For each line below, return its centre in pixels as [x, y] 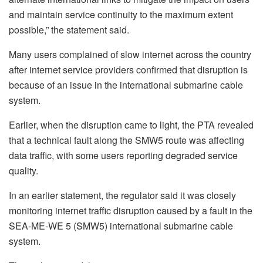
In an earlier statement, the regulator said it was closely [122, 195]
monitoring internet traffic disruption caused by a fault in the [131, 211]
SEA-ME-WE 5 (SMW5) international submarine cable [121, 226]
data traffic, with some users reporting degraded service [123, 156]
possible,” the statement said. [70, 30]
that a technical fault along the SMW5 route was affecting [127, 140]
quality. [23, 171]
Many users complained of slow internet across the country [130, 55]
